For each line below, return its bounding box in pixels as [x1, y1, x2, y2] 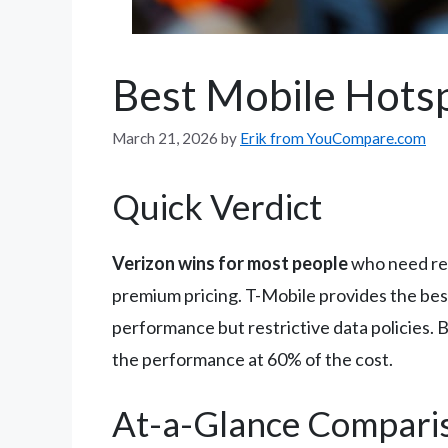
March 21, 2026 [112, 129, 218, 148]
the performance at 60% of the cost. [112, 348, 393, 371]
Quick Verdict [112, 185, 322, 228]
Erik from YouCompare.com [240, 129, 426, 148]
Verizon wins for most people [112, 252, 348, 275]
